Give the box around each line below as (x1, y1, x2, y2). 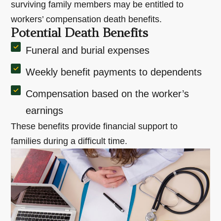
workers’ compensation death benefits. (11, 14, 162, 24)
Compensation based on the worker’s (26, 88, 189, 99)
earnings (26, 105, 64, 116)
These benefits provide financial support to (11, 121, 178, 131)
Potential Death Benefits (11, 28, 148, 40)
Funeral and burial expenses (26, 44, 150, 56)
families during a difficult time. (11, 136, 128, 146)
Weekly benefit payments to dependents (26, 66, 202, 77)
